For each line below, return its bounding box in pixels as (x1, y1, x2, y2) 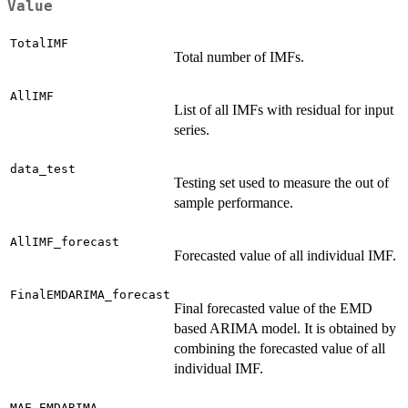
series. (174, 122, 209, 138)
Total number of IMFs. (174, 49, 304, 66)
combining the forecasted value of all (174, 341, 385, 357)
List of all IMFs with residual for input (174, 102, 393, 118)
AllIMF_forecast (10, 235, 119, 250)
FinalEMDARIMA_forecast (10, 288, 170, 302)
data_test (10, 162, 76, 177)
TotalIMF (10, 36, 68, 51)
